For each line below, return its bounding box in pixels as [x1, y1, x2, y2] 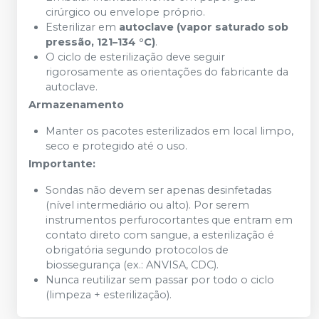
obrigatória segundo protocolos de [46, 243, 229, 256]
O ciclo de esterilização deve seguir [46, 50, 225, 63]
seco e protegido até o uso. [46, 139, 187, 152]
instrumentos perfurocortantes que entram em [46, 213, 293, 226]
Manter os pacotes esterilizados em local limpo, [46, 124, 293, 137]
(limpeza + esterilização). [46, 288, 172, 301]
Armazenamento [28, 98, 124, 111]
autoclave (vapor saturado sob [119, 20, 288, 33]
